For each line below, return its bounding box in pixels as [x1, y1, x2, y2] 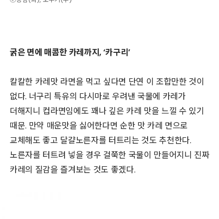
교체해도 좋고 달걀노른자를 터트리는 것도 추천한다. [10, 134, 191, 146]
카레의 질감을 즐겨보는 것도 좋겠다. [10, 164, 135, 175]
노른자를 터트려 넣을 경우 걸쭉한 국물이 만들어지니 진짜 [10, 149, 210, 161]
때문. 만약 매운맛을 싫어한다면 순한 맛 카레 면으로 [10, 120, 188, 131]
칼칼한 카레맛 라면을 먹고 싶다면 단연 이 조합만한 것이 [10, 76, 204, 88]
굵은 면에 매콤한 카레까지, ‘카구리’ [10, 46, 131, 58]
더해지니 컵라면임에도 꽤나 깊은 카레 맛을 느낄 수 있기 [10, 105, 204, 117]
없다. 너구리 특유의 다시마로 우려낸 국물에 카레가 [10, 90, 186, 102]
